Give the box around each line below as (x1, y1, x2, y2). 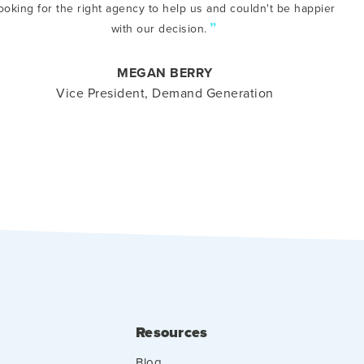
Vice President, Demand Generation (56, 84, 274, 102)
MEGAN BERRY (117, 63, 213, 82)
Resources (136, 322, 208, 343)
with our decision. (110, 20, 207, 37)
